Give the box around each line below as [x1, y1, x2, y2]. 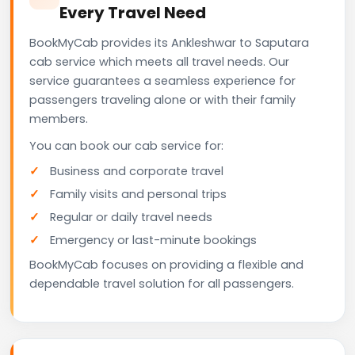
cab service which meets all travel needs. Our [29, 53, 289, 70]
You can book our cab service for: [29, 137, 223, 154]
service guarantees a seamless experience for [29, 72, 296, 89]
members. [29, 110, 88, 127]
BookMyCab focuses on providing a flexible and [29, 256, 303, 273]
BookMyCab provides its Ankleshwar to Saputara [29, 34, 309, 51]
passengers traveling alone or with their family [29, 91, 296, 108]
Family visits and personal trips [50, 185, 227, 202]
